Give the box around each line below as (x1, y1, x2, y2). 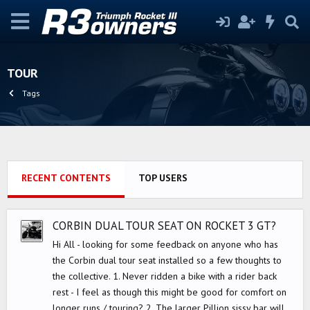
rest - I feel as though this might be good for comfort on (53, 285, 286, 298)
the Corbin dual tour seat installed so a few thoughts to (53, 253, 282, 266)
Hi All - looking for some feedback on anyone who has (53, 237, 278, 250)
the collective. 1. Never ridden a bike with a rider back (53, 269, 277, 282)
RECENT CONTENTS (21, 172, 111, 184)
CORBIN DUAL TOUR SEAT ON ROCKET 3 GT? (53, 218, 276, 234)
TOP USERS (138, 172, 188, 184)
